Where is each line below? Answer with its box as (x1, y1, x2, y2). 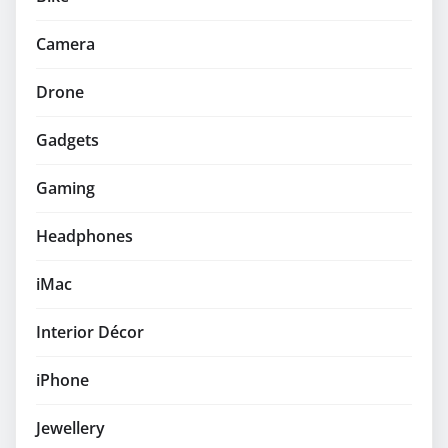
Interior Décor (36, 320, 144, 343)
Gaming (36, 176, 95, 199)
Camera (36, 32, 95, 55)
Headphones (36, 224, 133, 247)
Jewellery (36, 416, 105, 439)
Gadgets (36, 128, 99, 151)
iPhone (36, 368, 89, 391)
